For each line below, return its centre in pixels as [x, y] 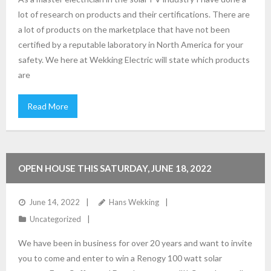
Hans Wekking [134, 202]
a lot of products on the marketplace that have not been [124, 29]
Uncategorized [55, 219]
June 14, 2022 [54, 202]
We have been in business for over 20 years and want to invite [135, 243]
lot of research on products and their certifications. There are [134, 14]
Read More [48, 106]
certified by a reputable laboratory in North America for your [131, 44]
